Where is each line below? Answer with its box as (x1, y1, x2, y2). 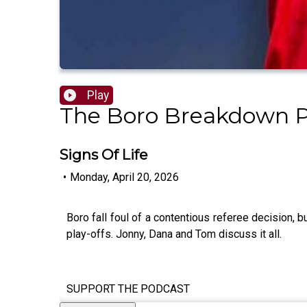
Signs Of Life (60, 146, 147, 164)
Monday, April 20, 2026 (70, 170, 179, 184)
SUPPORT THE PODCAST (66, 282, 190, 295)
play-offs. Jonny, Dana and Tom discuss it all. (66, 227, 282, 241)
